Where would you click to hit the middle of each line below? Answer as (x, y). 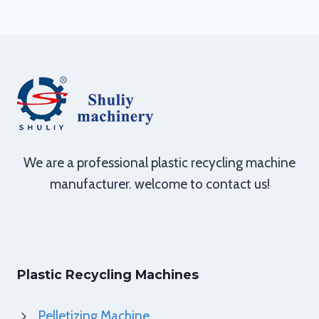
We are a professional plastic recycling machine (159, 163)
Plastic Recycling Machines (108, 275)
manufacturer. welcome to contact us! (159, 184)
